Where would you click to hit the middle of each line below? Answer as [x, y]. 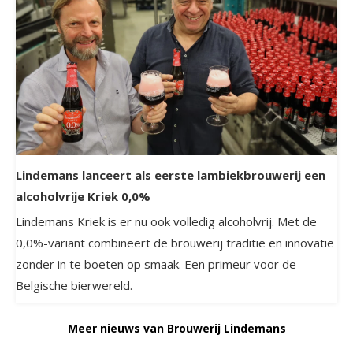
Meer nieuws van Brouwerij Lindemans [176, 328]
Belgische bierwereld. [74, 285]
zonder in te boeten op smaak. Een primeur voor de [156, 264]
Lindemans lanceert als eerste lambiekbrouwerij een [171, 175]
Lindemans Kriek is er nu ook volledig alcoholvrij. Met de [166, 221]
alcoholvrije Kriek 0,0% [83, 196]
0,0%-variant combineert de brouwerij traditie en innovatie [175, 242]
